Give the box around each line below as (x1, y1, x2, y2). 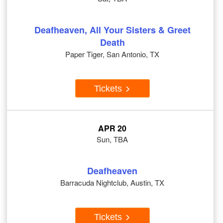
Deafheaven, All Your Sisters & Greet (34, 23, 191, 37)
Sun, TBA (97, 134, 128, 145)
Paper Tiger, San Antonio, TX (65, 49, 159, 60)
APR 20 (98, 122, 126, 134)
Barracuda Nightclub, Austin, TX (60, 177, 164, 188)
